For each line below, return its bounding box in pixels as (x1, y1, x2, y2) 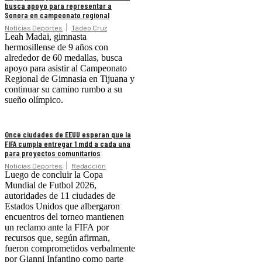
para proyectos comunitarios (5, 148, 101, 158)
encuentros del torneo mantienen (5, 212, 124, 222)
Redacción (71, 161, 106, 170)
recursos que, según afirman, (5, 233, 110, 243)
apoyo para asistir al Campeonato (5, 63, 127, 74)
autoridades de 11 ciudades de (5, 191, 115, 201)
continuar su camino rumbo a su (5, 84, 122, 95)
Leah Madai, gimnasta (5, 32, 87, 42)
